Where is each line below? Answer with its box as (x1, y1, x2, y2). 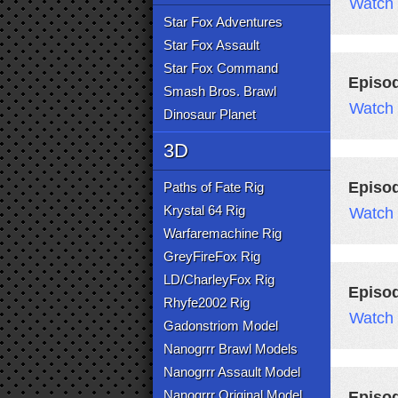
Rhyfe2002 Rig (163, 295, 250, 310)
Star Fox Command (163, 60, 278, 76)
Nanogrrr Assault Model (163, 364, 300, 379)
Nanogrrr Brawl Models (163, 341, 298, 356)
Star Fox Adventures (163, 14, 283, 29)
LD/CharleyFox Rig (163, 272, 275, 287)
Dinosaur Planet (163, 107, 256, 122)
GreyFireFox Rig (163, 249, 260, 264)
